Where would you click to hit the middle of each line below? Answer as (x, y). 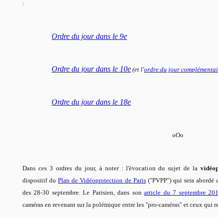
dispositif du (40, 180)
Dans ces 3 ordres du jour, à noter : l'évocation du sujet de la (112, 168)
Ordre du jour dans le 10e (91, 69)
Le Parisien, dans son (114, 192)
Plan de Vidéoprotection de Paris (102, 180)
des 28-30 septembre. (53, 192)
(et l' (138, 69)
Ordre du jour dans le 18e (91, 102)
